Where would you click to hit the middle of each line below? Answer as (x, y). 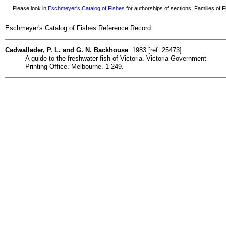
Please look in (27, 8)
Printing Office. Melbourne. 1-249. (74, 66)
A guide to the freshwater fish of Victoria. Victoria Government (116, 58)
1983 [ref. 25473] (155, 50)
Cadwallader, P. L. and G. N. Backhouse (67, 50)
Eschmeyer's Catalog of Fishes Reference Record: (79, 28)
